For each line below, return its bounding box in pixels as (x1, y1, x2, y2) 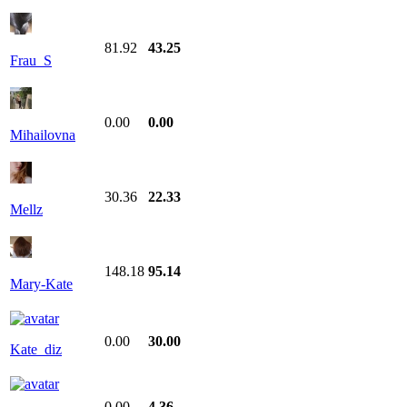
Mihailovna (10, 126, 75, 143)
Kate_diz (10, 341, 62, 357)
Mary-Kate (10, 275, 73, 292)
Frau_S (10, 52, 52, 68)
